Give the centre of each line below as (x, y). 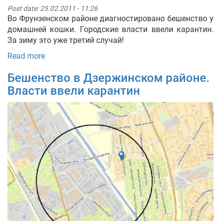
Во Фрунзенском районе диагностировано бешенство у (110, 18)
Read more (26, 56)
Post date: (24, 8)
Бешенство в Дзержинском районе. (109, 78)
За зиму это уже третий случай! (66, 40)
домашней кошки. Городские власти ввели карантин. (110, 29)
